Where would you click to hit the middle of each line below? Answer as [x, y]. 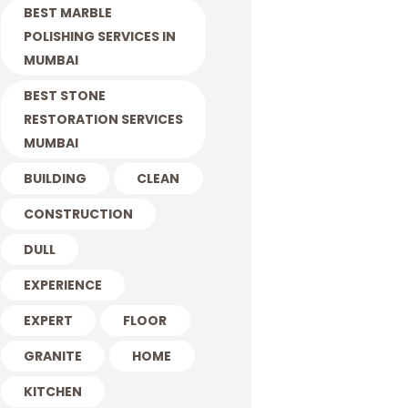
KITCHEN [52, 391]
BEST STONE [64, 95]
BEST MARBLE [67, 12]
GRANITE [52, 356]
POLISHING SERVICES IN [99, 36]
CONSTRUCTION [78, 214]
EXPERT [48, 320]
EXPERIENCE [62, 285]
